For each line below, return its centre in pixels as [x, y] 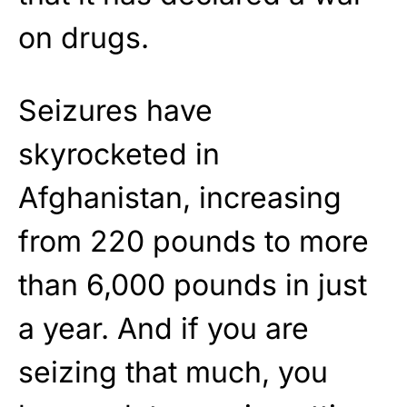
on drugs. [84, 38]
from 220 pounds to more [194, 241]
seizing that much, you [173, 372]
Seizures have [115, 110]
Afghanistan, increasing [180, 198]
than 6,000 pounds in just [193, 285]
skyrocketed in [119, 154]
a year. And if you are [164, 328]
